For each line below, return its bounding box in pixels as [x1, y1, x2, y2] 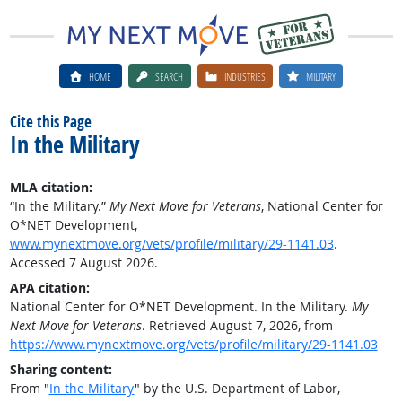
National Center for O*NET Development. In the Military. [9, 298, 352, 315]
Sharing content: [9, 361, 112, 378]
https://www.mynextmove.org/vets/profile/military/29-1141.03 [9, 336, 378, 353]
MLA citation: [9, 179, 92, 196]
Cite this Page [9, 111, 92, 132]
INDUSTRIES [224, 68, 266, 83]
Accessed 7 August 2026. [9, 254, 158, 271]
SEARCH [155, 68, 184, 83]
